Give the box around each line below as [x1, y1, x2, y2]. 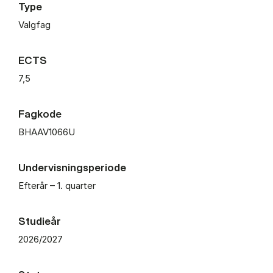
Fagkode [18, 107, 62, 120]
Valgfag [18, 18, 51, 30]
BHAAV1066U [18, 126, 75, 138]
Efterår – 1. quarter [18, 179, 96, 191]
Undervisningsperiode [18, 160, 126, 174]
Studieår [18, 214, 61, 227]
